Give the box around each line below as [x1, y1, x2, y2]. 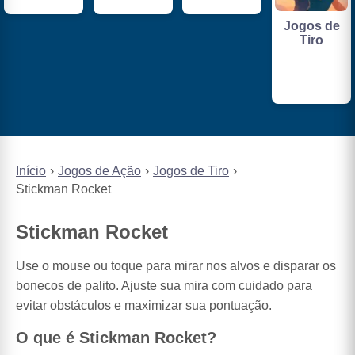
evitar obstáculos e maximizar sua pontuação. [16, 298, 272, 312]
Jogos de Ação [58, 163, 141, 177]
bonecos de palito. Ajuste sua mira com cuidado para [16, 278, 312, 292]
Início [16, 163, 46, 177]
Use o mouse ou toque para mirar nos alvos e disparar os [16, 258, 336, 273]
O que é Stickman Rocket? [16, 328, 216, 346]
